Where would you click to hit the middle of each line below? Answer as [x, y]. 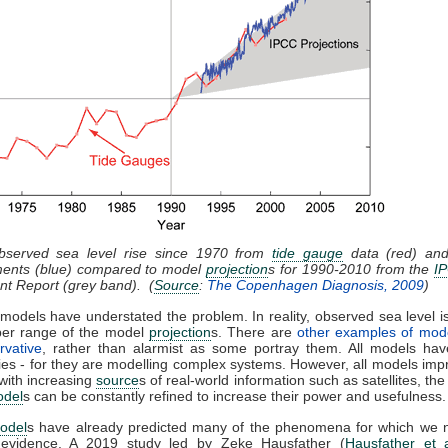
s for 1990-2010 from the [351, 268]
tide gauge [307, 252]
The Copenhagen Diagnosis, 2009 [315, 284]
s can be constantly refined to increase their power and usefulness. [234, 395]
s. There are [254, 331]
